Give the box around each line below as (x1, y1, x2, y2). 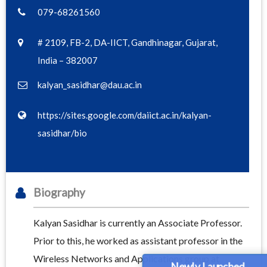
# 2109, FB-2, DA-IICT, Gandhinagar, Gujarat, (38, 37, 218, 48)
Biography (33, 185, 85, 200)
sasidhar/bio (38, 128, 87, 139)
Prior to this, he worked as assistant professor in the (33, 235, 243, 247)
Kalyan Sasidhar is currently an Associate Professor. (33, 217, 242, 229)
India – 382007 (38, 55, 98, 66)
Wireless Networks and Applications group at (33, 253, 219, 265)
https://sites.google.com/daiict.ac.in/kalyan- (38, 110, 212, 121)
